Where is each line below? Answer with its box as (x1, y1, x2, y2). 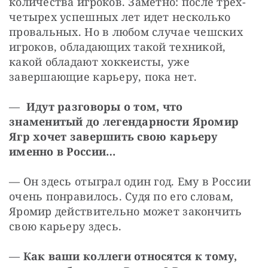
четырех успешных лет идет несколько (9, 10, 231, 25)
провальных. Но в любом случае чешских (9, 25, 243, 39)
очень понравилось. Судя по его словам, (9, 189, 234, 204)
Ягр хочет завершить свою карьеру (9, 129, 218, 144)
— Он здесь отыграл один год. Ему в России (9, 174, 251, 189)
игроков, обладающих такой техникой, (9, 39, 226, 54)
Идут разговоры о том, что (26, 99, 183, 114)
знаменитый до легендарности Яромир (9, 114, 239, 129)
